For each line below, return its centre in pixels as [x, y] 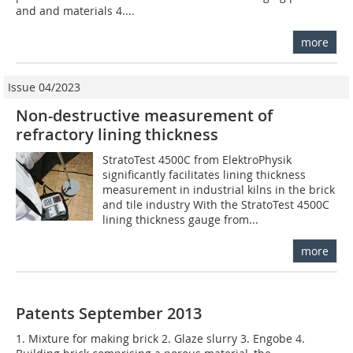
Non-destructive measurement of [144, 116]
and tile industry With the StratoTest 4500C [216, 205]
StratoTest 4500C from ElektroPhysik [197, 160]
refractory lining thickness [117, 135]
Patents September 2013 [109, 314]
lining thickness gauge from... [181, 220]
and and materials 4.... [75, 11]
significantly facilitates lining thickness [204, 175]
